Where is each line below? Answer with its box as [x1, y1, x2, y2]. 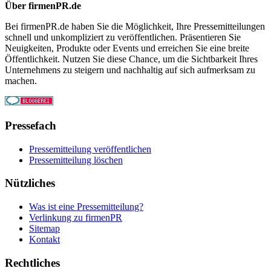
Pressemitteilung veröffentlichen [29, 143, 151, 154]
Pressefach [5, 119, 56, 132]
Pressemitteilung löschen [29, 154, 123, 165]
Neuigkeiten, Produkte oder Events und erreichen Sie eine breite [5, 43, 249, 54]
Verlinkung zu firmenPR [29, 212, 122, 223]
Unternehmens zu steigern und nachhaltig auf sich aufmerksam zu [5, 65, 255, 76]
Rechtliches [5, 256, 60, 269]
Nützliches [5, 177, 55, 190]
